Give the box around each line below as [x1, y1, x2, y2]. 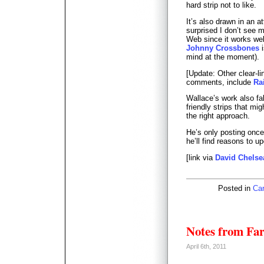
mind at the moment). [186, 52, 259, 61]
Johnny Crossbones [186, 43, 259, 52]
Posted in [218, 183, 253, 193]
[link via [186, 153, 215, 162]
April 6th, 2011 [186, 242, 226, 250]
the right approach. [186, 111, 250, 121]
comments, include [186, 77, 253, 87]
